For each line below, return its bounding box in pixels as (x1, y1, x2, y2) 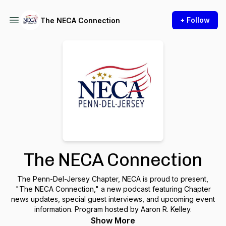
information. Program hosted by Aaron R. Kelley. (34, 205, 192, 213)
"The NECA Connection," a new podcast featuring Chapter (15, 185, 211, 193)
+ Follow (180, 16, 210, 24)
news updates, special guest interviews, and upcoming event (11, 195, 215, 203)
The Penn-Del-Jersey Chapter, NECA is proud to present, (17, 175, 209, 183)
